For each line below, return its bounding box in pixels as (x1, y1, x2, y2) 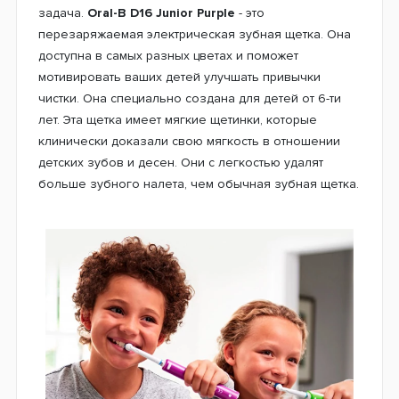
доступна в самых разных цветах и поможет (38, 47, 298, 63)
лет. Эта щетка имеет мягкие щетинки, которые (38, 111, 317, 127)
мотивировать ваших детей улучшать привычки (38, 69, 321, 85)
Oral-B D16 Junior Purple (87, 4, 235, 20)
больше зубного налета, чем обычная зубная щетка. (38, 175, 359, 191)
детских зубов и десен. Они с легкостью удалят (38, 154, 323, 170)
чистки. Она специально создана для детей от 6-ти (38, 90, 341, 106)
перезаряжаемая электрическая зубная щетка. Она (38, 26, 351, 42)
